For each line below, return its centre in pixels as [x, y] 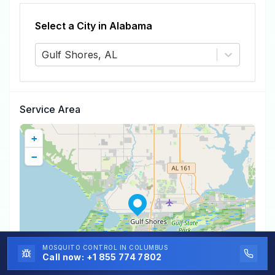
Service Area [50, 109]
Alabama [131, 26]
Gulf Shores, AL [79, 55]
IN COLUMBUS [143, 247]
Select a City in [72, 26]
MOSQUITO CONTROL [80, 247]
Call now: [64, 257]
